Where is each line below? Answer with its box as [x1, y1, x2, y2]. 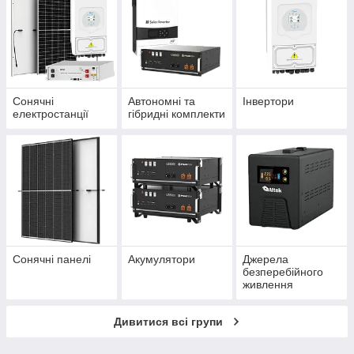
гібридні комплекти [127, 107, 225, 121]
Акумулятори [127, 253, 195, 266]
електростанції [13, 107, 88, 121]
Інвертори [243, 95, 295, 108]
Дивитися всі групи [114, 315, 223, 329]
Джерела [243, 253, 289, 266]
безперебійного [243, 265, 324, 279]
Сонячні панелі [13, 253, 91, 266]
